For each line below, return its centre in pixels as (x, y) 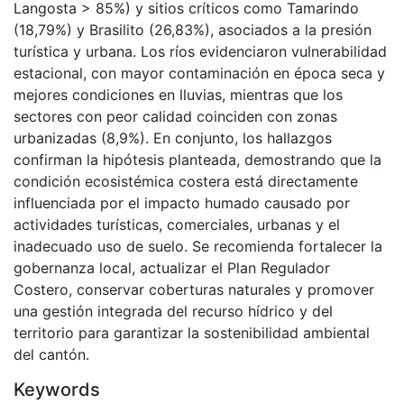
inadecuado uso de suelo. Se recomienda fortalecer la (198, 246)
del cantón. (51, 354)
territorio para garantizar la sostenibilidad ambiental (192, 332)
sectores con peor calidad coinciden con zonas (175, 116)
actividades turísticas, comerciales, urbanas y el (177, 224)
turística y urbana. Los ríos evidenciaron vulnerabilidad (200, 51)
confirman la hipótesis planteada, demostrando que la (197, 159)
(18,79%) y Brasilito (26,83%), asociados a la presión (193, 29)
